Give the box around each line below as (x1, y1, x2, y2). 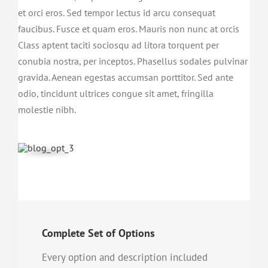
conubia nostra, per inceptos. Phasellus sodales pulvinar (17, 54, 248, 67)
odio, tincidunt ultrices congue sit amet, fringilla (17, 87, 214, 99)
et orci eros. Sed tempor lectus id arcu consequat (17, 6, 215, 19)
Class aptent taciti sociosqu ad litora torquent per (17, 38, 219, 51)
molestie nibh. (17, 103, 76, 115)
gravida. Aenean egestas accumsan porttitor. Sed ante (17, 71, 233, 83)
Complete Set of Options (42, 226, 155, 240)
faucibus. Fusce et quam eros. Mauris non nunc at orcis (17, 22, 239, 35)
